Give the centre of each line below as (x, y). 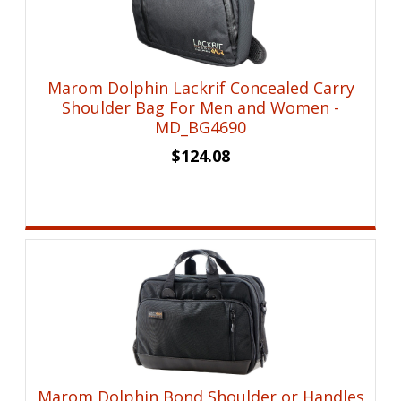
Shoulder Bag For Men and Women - (201, 108)
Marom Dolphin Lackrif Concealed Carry (200, 88)
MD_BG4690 (201, 128)
